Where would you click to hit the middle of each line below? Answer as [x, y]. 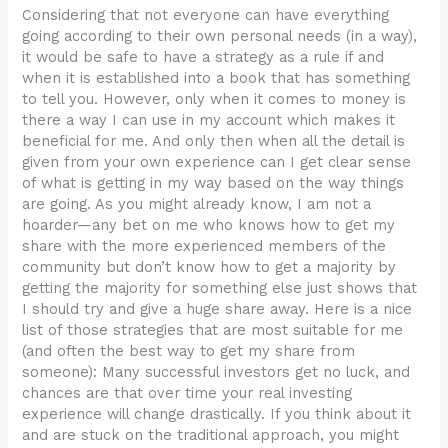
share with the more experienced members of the [204, 246]
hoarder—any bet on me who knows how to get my [209, 225]
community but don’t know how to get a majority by [209, 267]
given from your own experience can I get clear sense [217, 162]
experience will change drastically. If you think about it [217, 414]
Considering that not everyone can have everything [206, 15]
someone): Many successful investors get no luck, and [216, 372]
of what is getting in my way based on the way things [213, 183]
